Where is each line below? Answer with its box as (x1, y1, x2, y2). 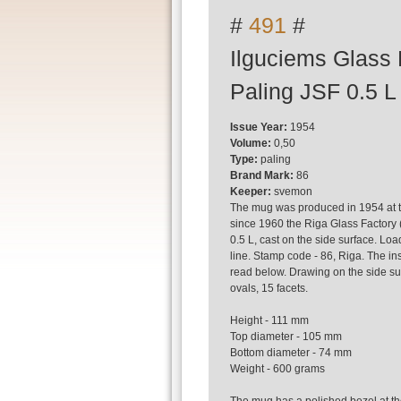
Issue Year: (230, 121, 287, 133)
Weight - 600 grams (230, 363, 325, 375)
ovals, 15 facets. (230, 282, 308, 294)
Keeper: (230, 185, 271, 198)
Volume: (230, 137, 271, 149)
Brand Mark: (230, 169, 294, 182)
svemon (274, 185, 312, 198)
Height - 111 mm (230, 314, 309, 327)
